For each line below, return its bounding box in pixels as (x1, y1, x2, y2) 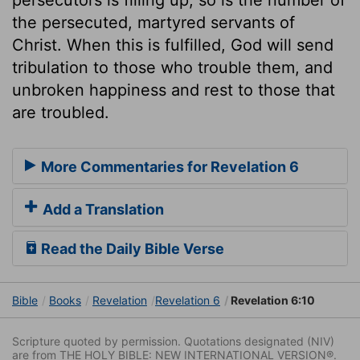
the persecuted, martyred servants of (12, 12, 295, 32)
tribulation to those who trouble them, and (12, 57, 333, 77)
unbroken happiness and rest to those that (12, 80, 335, 100)
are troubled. (12, 102, 109, 122)
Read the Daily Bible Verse (38, 240, 224, 258)
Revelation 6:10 (228, 293, 315, 308)
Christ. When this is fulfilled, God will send (12, 35, 333, 55)
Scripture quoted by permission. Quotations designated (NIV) (12, 334, 334, 349)
